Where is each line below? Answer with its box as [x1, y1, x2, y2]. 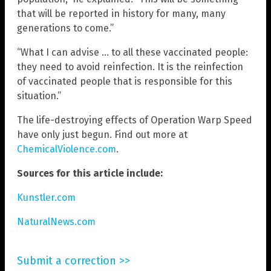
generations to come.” [17, 22, 114, 34]
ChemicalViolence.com [17, 143, 116, 155]
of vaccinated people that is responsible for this [17, 75, 232, 87]
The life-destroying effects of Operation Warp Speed [17, 114, 252, 126]
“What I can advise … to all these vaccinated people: [17, 46, 248, 58]
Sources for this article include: [17, 167, 163, 179]
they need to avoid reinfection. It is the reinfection [17, 60, 243, 73]
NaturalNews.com [17, 215, 96, 227]
